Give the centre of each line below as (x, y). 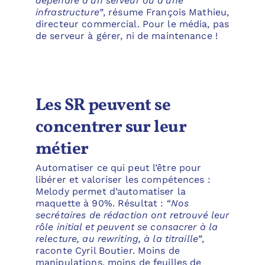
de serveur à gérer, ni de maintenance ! (126, 35)
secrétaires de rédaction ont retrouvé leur (132, 215)
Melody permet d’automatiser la (110, 191)
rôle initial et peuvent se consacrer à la (127, 227)
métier (62, 149)
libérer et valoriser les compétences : (123, 179)
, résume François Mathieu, (166, 12)
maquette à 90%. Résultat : (101, 203)
